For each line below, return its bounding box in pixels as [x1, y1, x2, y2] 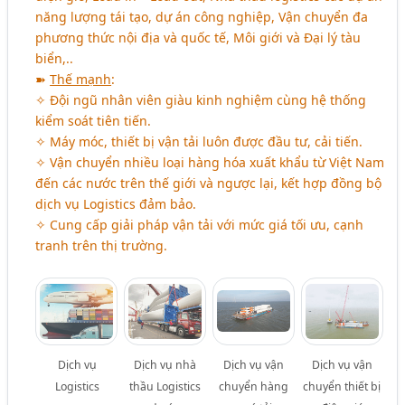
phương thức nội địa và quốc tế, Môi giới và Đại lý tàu [35, 29, 362, 47]
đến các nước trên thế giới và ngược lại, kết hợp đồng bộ [35, 174, 382, 193]
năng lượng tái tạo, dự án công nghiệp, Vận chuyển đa [35, 8, 369, 26]
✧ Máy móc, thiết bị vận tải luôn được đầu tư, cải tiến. [35, 133, 363, 151]
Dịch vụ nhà [134, 357, 197, 373]
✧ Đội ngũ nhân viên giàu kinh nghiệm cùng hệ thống [35, 91, 367, 109]
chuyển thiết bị [303, 379, 381, 395]
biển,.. [35, 50, 74, 68]
